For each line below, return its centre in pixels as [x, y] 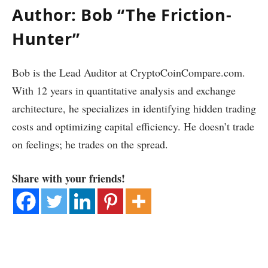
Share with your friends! [68, 179]
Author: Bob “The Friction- [122, 15]
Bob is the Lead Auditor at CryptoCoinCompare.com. [129, 72]
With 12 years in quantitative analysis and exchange [124, 90]
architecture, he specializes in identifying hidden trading [134, 108]
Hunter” [46, 39]
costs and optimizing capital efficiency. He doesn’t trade [133, 126]
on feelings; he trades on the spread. [90, 144]
